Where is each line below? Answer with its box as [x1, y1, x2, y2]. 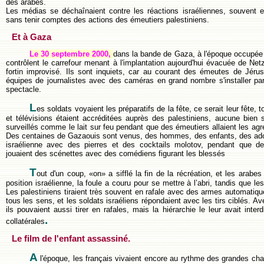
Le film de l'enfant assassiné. [12, 233, 130, 243]
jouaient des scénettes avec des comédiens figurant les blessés [6, 149, 225, 159]
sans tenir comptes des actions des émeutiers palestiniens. [6, 15, 209, 25]
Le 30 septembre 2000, [29, 49, 114, 58]
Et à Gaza [12, 32, 51, 42]
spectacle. [6, 84, 41, 94]
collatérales [6, 216, 45, 226]
